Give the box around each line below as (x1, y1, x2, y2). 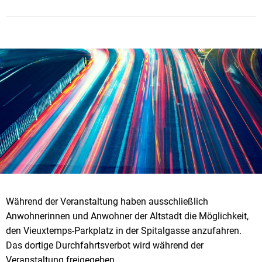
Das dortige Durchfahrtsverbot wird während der (6, 239, 204, 251)
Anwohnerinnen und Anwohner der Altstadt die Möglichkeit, (6, 210, 249, 222)
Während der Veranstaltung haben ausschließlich (6, 195, 208, 207)
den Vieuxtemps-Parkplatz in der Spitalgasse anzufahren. (6, 225, 242, 236)
